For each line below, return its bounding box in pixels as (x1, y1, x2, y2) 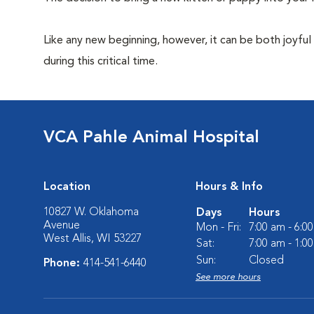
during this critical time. (43, 56, 158, 67)
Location (43, 182, 90, 193)
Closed (249, 255, 284, 266)
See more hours (196, 273, 261, 282)
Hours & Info (196, 182, 263, 193)
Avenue (43, 220, 80, 231)
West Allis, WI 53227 (43, 233, 142, 245)
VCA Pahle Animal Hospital (43, 130, 259, 146)
